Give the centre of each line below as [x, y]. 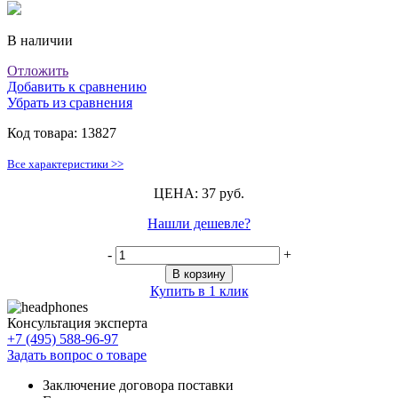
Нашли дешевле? [199, 224]
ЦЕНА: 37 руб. [199, 194]
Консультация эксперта [77, 323]
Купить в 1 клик [199, 291]
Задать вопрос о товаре [77, 355]
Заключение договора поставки [138, 386]
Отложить [38, 71]
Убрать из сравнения [70, 103]
